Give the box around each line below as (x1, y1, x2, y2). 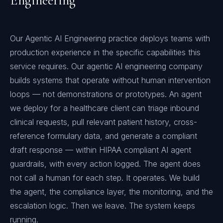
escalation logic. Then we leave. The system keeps (10, 201, 195, 211)
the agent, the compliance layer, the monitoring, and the (10, 187, 213, 197)
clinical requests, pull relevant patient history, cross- (10, 117, 197, 127)
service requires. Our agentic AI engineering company (10, 61, 203, 71)
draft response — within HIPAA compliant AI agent (10, 145, 191, 155)
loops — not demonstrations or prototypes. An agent (10, 89, 202, 99)
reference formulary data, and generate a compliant (10, 131, 197, 141)
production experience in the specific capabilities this (10, 47, 201, 57)
